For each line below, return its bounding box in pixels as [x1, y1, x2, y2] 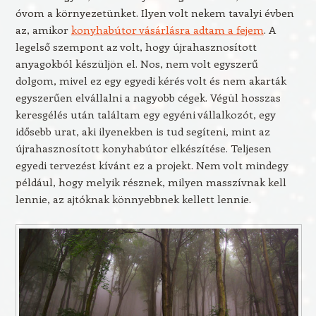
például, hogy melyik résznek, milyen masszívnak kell [15, 175, 286, 189]
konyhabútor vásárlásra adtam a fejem [71, 23, 264, 37]
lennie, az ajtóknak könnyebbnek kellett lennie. [15, 192, 251, 206]
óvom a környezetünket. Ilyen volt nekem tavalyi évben [15, 6, 294, 20]
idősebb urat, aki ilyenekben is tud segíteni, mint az [15, 124, 270, 138]
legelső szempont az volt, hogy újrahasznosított [15, 39, 257, 54]
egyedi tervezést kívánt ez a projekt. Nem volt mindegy [15, 158, 288, 172]
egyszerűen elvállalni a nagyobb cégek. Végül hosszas [15, 90, 281, 104]
